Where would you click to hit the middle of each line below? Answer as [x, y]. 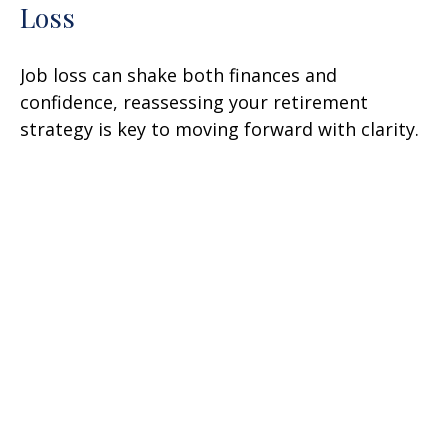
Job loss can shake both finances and [178, 75]
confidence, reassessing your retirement [194, 102]
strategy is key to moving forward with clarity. [219, 129]
